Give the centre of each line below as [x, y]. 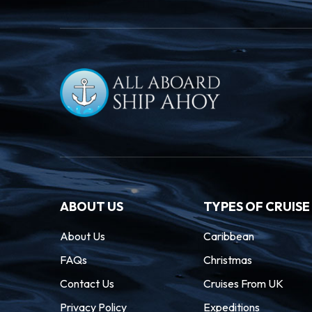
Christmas [227, 260]
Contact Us [87, 283]
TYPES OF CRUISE [256, 206]
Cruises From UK [243, 283]
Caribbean [228, 236]
